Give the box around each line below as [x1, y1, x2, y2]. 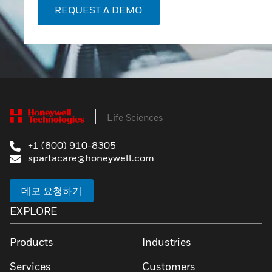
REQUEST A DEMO [55, 4, 143, 16]
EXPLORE [10, 205, 57, 218]
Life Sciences [106, 111, 163, 123]
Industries [142, 236, 191, 249]
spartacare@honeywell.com [25, 152, 154, 165]
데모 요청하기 [21, 185, 82, 197]
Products [10, 236, 53, 249]
